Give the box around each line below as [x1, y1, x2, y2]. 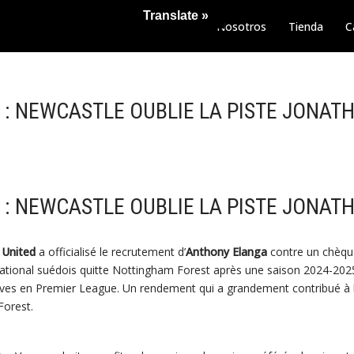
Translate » [143, 9, 209, 22]
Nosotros [217, 18, 266, 34]
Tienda [288, 18, 323, 34]
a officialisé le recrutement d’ [35, 244, 186, 260]
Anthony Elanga [185, 244, 267, 260]
